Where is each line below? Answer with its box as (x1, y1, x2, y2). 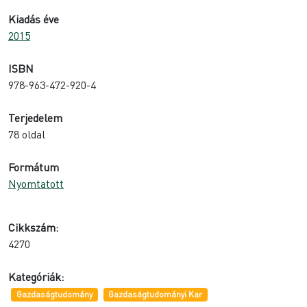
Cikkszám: (8, 219, 58, 234)
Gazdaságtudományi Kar (108, 289, 203, 300)
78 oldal (8, 126, 45, 141)
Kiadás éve (8, 11, 59, 26)
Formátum (8, 159, 59, 174)
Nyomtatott (8, 175, 64, 191)
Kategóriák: (8, 269, 64, 284)
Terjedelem (8, 110, 62, 125)
